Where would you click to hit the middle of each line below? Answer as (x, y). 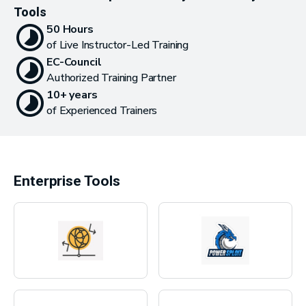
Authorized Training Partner (111, 78)
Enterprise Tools (67, 181)
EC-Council (74, 62)
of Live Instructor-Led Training (118, 45)
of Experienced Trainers (102, 111)
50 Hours (70, 29)
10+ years (72, 95)
